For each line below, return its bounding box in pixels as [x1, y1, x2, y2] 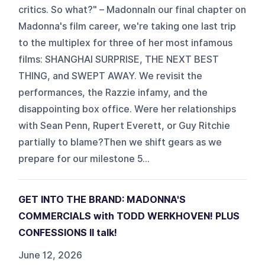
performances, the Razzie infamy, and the [18, 86, 208, 98]
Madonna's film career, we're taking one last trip [18, 20, 237, 32]
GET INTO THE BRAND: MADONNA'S [18, 193, 186, 205]
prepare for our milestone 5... [18, 153, 150, 164]
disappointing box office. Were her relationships [18, 103, 237, 115]
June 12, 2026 [18, 249, 83, 261]
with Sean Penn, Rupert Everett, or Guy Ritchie [18, 119, 231, 131]
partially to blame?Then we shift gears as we [18, 136, 222, 148]
